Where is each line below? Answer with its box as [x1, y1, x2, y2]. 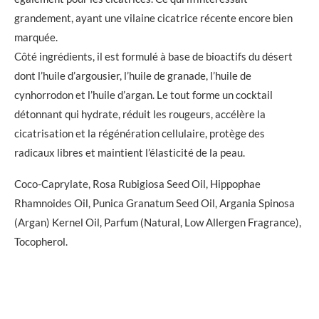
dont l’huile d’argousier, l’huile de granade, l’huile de [14, 69, 251, 83]
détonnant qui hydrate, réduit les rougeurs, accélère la [14, 108, 266, 121]
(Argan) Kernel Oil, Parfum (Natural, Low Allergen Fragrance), [14, 216, 301, 229]
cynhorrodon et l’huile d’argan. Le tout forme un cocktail [14, 88, 273, 102]
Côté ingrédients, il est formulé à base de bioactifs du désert [14, 50, 293, 63]
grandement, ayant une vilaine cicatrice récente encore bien [14, 11, 293, 25]
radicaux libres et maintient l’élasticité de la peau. [14, 146, 245, 159]
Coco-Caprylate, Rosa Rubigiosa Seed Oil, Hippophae [14, 177, 261, 191]
